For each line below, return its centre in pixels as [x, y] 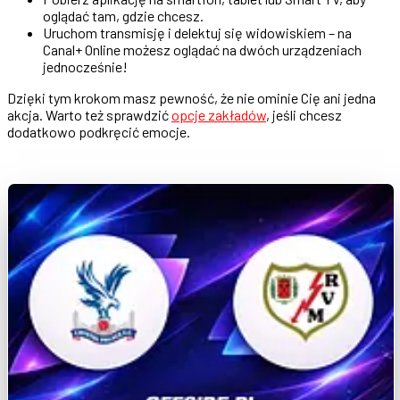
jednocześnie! [85, 67]
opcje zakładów [219, 115]
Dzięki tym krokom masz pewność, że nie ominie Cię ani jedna [192, 98]
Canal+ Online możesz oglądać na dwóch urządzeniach [202, 50]
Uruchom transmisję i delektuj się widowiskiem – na [197, 33]
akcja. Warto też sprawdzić [89, 115]
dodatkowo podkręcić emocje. [99, 132]
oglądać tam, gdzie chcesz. [123, 16]
